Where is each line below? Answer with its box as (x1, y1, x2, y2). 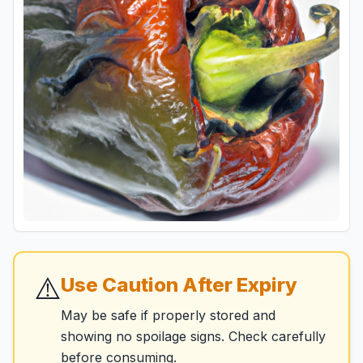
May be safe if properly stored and (61, 307, 275, 323)
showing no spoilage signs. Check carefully (61, 328, 326, 344)
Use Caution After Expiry (61, 273, 297, 297)
